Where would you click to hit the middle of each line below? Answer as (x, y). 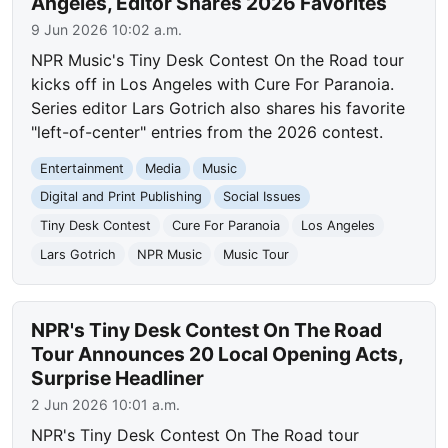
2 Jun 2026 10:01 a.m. (106, 405)
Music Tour (255, 254)
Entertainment (82, 168)
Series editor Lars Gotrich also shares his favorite (218, 107)
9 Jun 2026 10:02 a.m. (107, 29)
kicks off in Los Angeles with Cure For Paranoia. (213, 83)
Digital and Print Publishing (121, 197)
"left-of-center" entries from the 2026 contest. (207, 131)
